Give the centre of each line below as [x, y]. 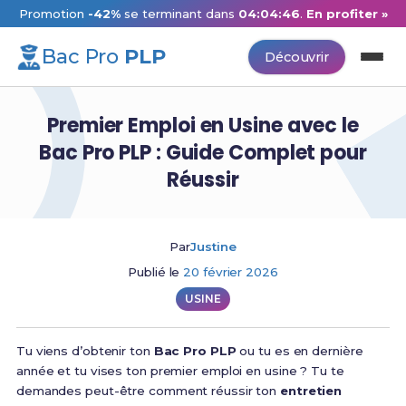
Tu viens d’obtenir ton [85, 351]
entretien [311, 391]
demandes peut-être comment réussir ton [148, 391]
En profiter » [346, 14]
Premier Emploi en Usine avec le [203, 125]
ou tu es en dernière [300, 351]
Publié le [156, 272]
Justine [213, 246]
